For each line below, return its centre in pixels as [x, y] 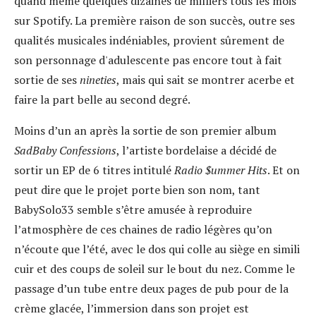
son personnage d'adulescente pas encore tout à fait [148, 60]
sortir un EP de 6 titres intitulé [94, 170]
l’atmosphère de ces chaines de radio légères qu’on [143, 229]
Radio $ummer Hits [221, 170]
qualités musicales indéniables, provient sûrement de [149, 40]
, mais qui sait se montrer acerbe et [206, 80]
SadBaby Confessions [65, 150]
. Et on [284, 170]
